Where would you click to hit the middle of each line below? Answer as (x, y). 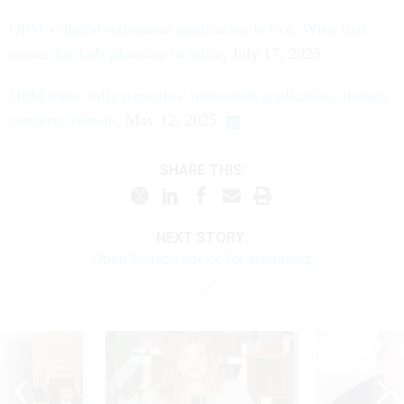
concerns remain (63, 120)
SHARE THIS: (207, 170)
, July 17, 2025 (272, 54)
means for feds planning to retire (116, 54)
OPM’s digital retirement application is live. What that (188, 29)
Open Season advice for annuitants (202, 260)
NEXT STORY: (202, 238)
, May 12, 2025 (167, 120)
